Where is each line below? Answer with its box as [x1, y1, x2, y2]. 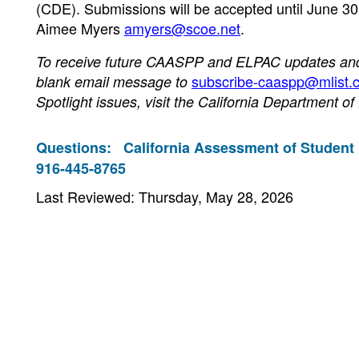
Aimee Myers [36, 18, 124, 38]
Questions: [36, 137, 123, 158]
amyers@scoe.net [124, 18, 240, 38]
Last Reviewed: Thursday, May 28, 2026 [36, 186, 293, 207]
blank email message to [36, 71, 192, 91]
